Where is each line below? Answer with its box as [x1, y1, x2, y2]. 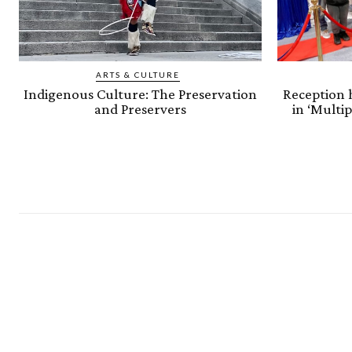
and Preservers [94, 100, 186, 117]
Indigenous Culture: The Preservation [24, 85, 257, 102]
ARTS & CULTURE [96, 69, 180, 79]
